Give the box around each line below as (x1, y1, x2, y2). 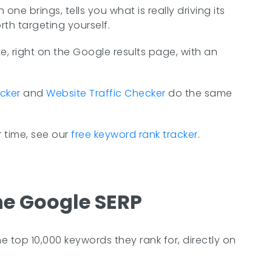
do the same (165, 86, 233, 100)
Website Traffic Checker (46, 86, 166, 100)
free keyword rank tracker (71, 127, 198, 141)
